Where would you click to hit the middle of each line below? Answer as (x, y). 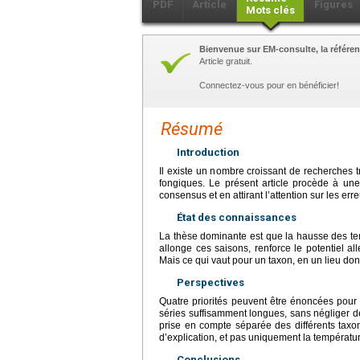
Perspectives (211, 283)
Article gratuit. (226, 61)
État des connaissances (237, 218)
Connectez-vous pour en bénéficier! (269, 86)
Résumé (192, 129)
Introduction (208, 153)
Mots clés (270, 10)
